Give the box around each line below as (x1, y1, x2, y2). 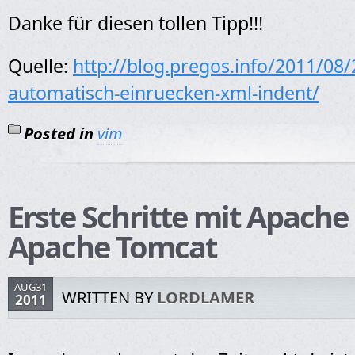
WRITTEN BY (62, 287, 157, 308)
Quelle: (8, 53, 73, 78)
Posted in (24, 123, 94, 144)
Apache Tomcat (8, 226, 216, 267)
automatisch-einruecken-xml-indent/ (8, 80, 319, 105)
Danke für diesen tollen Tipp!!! (8, 10, 263, 36)
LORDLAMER (157, 287, 254, 308)
